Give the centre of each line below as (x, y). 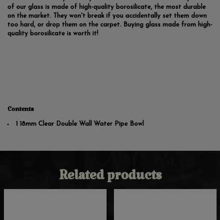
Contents (21, 111)
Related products (110, 179)
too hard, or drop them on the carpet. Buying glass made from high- (110, 25)
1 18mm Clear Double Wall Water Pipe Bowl (80, 124)
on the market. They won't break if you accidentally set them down (107, 16)
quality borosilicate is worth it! (53, 34)
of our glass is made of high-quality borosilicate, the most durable (107, 7)
